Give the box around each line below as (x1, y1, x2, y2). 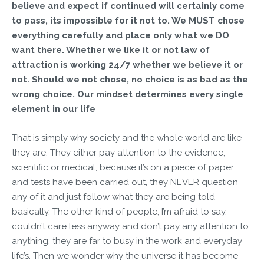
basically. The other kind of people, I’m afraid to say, (12, 206, 227, 217)
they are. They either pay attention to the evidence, (12, 147, 225, 158)
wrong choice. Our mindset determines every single (12, 89, 243, 100)
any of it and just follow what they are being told (12, 192, 215, 202)
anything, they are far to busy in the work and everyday (12, 236, 242, 246)
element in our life (12, 104, 95, 114)
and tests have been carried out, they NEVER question (12, 177, 238, 187)
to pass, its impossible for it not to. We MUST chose (12, 15, 245, 26)
